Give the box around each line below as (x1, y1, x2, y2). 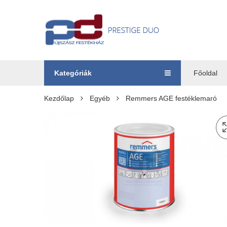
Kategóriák (54, 69, 92, 77)
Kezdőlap (44, 94, 74, 102)
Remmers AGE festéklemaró (126, 94, 217, 102)
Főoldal (194, 69, 217, 77)
